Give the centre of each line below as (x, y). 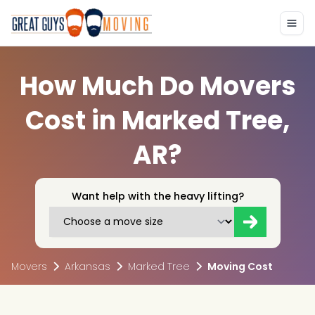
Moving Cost (240, 267)
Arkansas (88, 267)
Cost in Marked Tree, (157, 121)
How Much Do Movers (157, 86)
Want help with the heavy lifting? (157, 197)
